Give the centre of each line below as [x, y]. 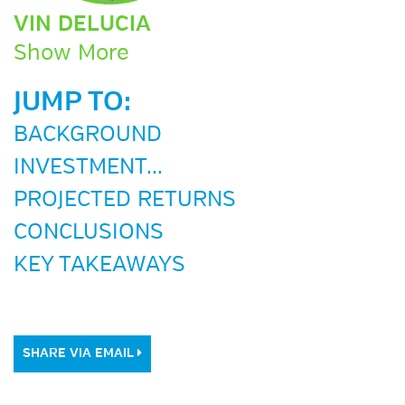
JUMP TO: [72, 103]
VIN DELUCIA [82, 25]
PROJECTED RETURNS [125, 200]
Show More [71, 53]
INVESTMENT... [88, 167]
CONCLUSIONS [89, 232]
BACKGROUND [88, 135]
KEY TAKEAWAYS [99, 265]
